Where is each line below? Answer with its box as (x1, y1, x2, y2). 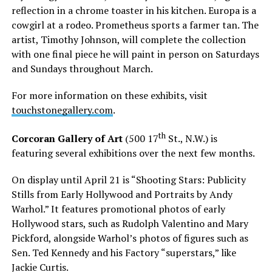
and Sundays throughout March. (11, 61, 153, 75)
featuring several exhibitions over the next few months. (11, 146, 255, 160)
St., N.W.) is (165, 131, 217, 145)
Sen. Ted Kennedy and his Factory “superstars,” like (11, 245, 236, 259)
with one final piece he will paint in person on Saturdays (11, 47, 259, 61)
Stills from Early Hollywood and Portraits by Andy (11, 187, 233, 201)
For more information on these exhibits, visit (11, 88, 208, 102)
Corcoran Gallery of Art (11, 131, 123, 145)
